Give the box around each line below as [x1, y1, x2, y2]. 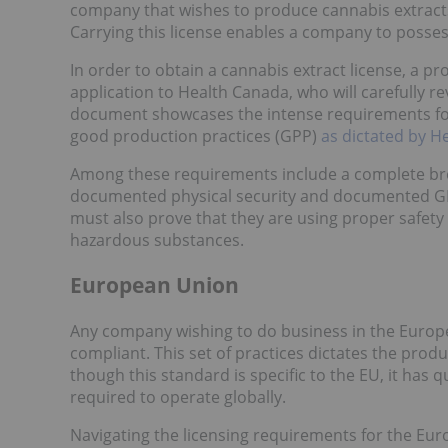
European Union [70, 271, 239, 300]
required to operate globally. [70, 385, 286, 408]
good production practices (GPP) [70, 124, 321, 147]
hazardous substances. [70, 228, 244, 251]
